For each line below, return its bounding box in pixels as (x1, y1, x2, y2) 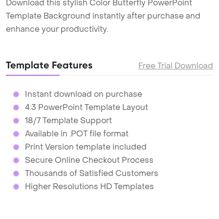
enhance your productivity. (6, 24, 108, 35)
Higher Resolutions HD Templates (24, 181, 154, 192)
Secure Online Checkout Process (24, 155, 153, 166)
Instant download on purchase (24, 89, 142, 100)
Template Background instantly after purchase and (6, 11, 200, 22)
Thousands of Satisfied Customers (24, 168, 158, 179)
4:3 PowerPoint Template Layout (24, 102, 148, 113)
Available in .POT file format (24, 129, 129, 139)
